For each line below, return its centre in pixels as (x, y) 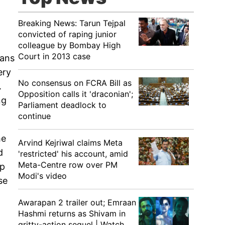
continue (34, 116)
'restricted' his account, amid (73, 154)
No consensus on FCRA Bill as (75, 83)
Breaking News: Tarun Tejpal (72, 23)
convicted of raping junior (67, 34)
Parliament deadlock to (62, 105)
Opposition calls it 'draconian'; (76, 94)
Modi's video (42, 176)
